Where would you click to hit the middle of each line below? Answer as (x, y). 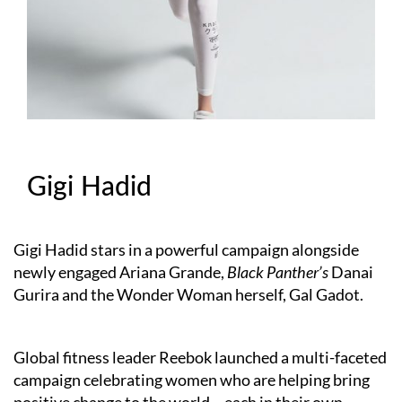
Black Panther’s (279, 272)
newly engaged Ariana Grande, (120, 272)
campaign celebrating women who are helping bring (192, 380)
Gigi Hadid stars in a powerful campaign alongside (186, 249)
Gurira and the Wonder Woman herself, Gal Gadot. (188, 294)
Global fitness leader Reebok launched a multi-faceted (200, 357)
